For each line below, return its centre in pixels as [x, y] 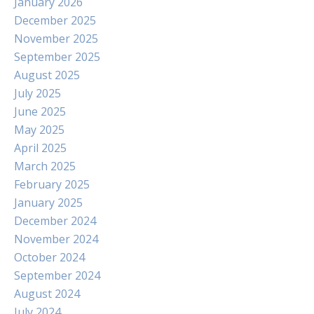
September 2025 [57, 57]
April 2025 [40, 148]
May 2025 [39, 130]
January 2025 [48, 203]
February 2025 [52, 184]
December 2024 [55, 221]
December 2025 [55, 20]
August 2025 [47, 75]
